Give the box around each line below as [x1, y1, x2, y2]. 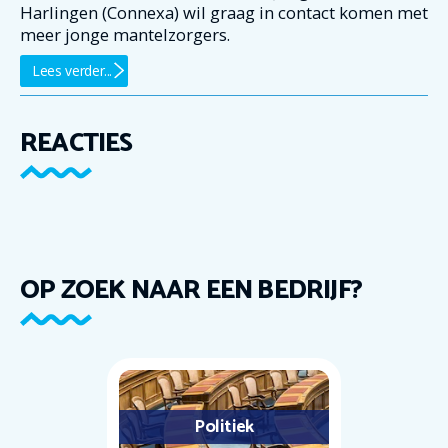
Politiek [193, 411, 255, 442]
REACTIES [20, 121, 133, 165]
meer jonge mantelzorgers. [20, 23, 230, 47]
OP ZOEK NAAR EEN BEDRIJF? [20, 268, 362, 312]
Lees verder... [32, 60, 113, 80]
